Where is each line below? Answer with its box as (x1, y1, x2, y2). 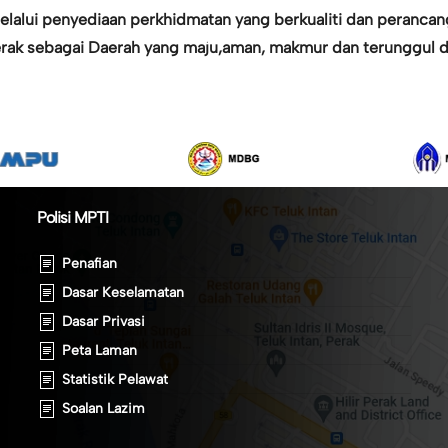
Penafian (62, 254, 118, 272)
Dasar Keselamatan (62, 283, 185, 301)
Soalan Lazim (62, 399, 146, 417)
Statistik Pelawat (62, 370, 169, 388)
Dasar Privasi (62, 312, 146, 330)
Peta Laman (62, 341, 138, 359)
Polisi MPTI (37, 208, 109, 227)
